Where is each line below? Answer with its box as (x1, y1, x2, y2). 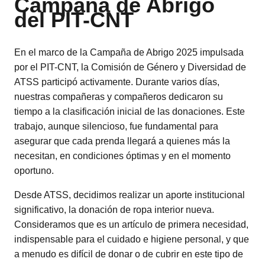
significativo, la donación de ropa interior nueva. (14, 204, 214, 215)
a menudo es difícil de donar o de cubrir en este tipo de (14, 248, 243, 259)
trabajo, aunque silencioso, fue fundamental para (14, 121, 218, 131)
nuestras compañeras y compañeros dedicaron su (14, 91, 223, 102)
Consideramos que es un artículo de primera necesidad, (14, 219, 248, 230)
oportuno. (14, 165, 54, 176)
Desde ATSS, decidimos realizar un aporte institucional (14, 189, 245, 200)
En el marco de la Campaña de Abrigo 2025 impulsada (14, 47, 244, 57)
